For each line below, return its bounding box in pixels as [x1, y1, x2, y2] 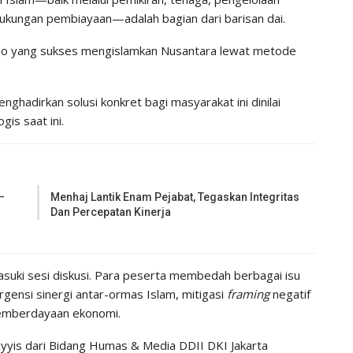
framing [227, 285, 269, 302]
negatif [269, 285, 310, 302]
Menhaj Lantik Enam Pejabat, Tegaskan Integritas [50, 190, 300, 203]
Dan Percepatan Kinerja [50, 205, 172, 218]
